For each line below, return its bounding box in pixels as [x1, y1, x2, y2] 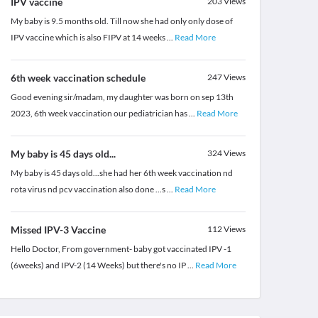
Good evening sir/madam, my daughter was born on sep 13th [10, 92, 234, 103]
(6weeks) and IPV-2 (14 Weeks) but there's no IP [10, 260, 187, 271]
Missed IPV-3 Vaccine [10, 224, 106, 236]
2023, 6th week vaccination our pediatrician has [10, 108, 189, 119]
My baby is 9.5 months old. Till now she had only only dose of [10, 16, 233, 27]
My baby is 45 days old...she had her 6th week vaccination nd [10, 168, 233, 179]
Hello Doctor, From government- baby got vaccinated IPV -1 [10, 243, 231, 255]
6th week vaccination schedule [10, 72, 146, 84]
